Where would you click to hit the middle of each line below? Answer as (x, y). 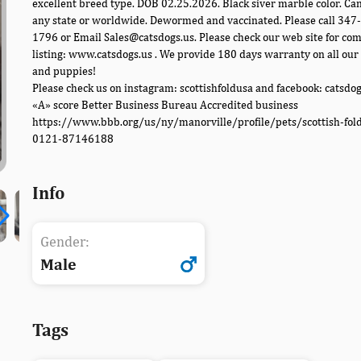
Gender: (65, 242)
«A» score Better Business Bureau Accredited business (165, 105)
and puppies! (64, 71)
